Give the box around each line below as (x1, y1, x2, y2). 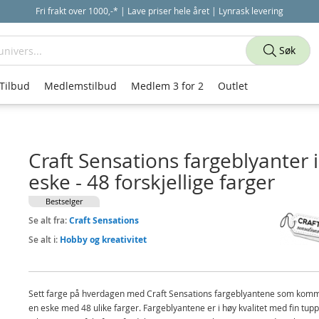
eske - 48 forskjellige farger (28, 169, 275, 195)
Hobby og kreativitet (59, 234, 147, 246)
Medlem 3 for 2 (131, 79, 204, 93)
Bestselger (45, 196, 83, 206)
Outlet (218, 79, 248, 93)
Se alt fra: (28, 214, 69, 226)
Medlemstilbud (44, 79, 117, 93)
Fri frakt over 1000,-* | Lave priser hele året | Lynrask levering (36, 5, 283, 16)
